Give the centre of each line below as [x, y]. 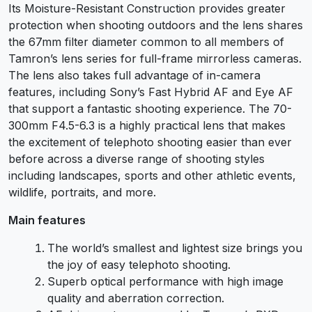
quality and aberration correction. [136, 298]
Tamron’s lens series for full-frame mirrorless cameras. [155, 58]
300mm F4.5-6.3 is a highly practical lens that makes [147, 125]
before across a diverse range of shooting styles [136, 158]
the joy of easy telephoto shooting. [139, 264]
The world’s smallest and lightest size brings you [175, 248]
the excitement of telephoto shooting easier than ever [150, 142]
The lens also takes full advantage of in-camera [134, 75]
